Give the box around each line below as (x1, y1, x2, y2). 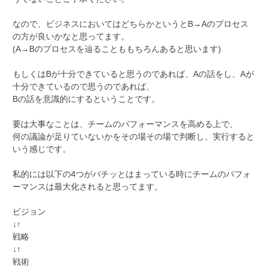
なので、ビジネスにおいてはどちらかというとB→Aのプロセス (13, 18, 249, 29)
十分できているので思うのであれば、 (13, 81, 154, 91)
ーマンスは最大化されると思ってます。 (13, 181, 163, 191)
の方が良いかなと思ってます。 (13, 31, 129, 41)
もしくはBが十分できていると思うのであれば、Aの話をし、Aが (13, 69, 254, 79)
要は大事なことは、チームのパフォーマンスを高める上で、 (13, 119, 238, 129)
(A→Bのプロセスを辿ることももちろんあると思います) (13, 44, 221, 54)
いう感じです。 (13, 144, 71, 154)
